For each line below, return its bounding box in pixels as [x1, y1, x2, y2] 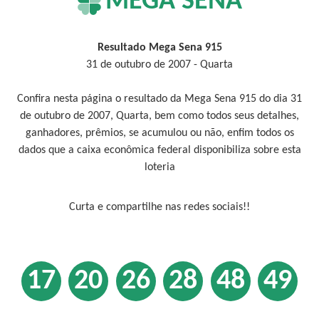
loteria [144, 162, 175, 173]
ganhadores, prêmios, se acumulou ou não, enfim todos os [25, 127, 294, 139]
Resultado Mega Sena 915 [97, 42, 222, 53]
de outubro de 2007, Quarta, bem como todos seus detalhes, [20, 110, 299, 122]
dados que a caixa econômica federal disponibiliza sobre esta [18, 145, 301, 156]
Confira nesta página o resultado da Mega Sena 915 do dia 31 [17, 93, 302, 105]
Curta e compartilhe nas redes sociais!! [69, 202, 250, 213]
